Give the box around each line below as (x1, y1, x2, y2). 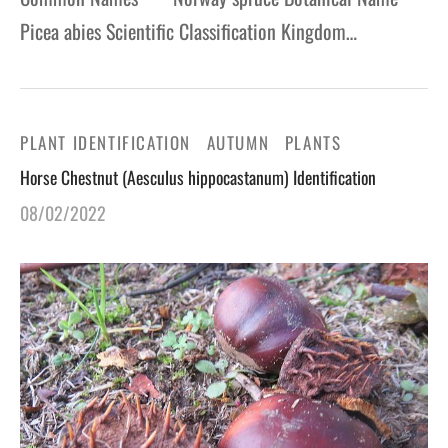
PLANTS (284, 129, 342, 155)
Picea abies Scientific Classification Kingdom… (20, 15, 357, 46)
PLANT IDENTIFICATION (20, 129, 191, 155)
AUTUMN (206, 129, 270, 155)
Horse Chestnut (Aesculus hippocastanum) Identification (20, 163, 376, 190)
